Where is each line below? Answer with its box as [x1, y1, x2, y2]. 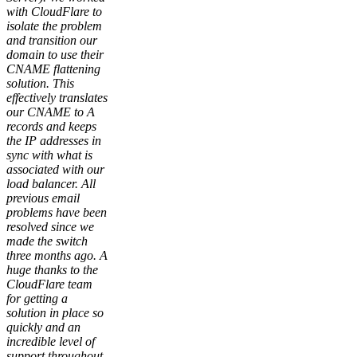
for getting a [6, 291, 68, 305]
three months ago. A [6, 248, 108, 262]
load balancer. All [6, 176, 96, 190]
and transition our [6, 33, 97, 47]
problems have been [6, 205, 107, 219]
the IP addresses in [6, 133, 101, 147]
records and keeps [6, 119, 96, 133]
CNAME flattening [6, 61, 100, 76]
